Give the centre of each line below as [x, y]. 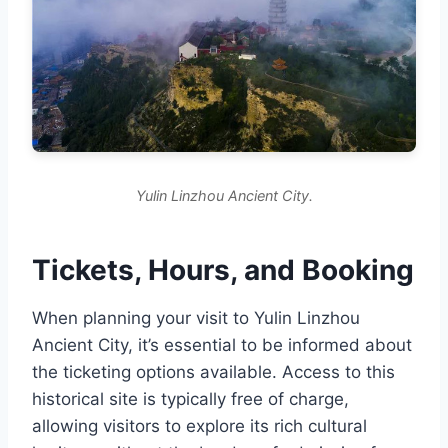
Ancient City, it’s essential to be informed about [222, 344]
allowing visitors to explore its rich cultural [199, 425]
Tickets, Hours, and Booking [223, 269]
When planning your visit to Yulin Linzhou [196, 317]
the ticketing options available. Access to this [213, 371]
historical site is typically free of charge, [190, 398]
